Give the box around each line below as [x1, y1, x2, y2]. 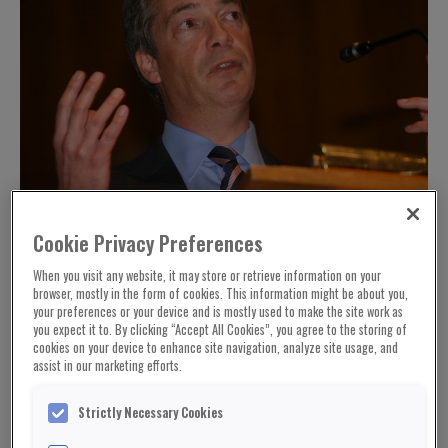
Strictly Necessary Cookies [78, 403, 224, 423]
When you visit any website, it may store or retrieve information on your [33, 265, 382, 285]
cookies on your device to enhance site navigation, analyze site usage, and [33, 337, 399, 357]
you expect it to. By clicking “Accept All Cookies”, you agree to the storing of [33, 319, 408, 339]
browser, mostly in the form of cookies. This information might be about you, [33, 283, 409, 303]
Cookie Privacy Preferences [33, 228, 269, 258]
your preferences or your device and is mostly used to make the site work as [33, 301, 404, 321]
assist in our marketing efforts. [33, 355, 183, 375]
